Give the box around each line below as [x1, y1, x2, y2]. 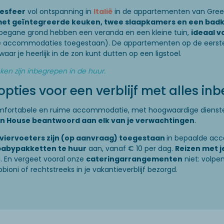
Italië [93, 6, 112, 16]
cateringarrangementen [86, 153, 182, 164]
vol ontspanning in [25, 6, 93, 16]
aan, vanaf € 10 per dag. [86, 143, 175, 153]
